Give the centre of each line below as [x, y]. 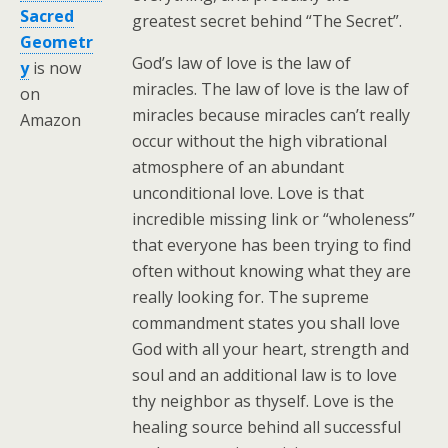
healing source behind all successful [267, 426]
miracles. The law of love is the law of [271, 88]
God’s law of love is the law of [242, 62]
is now [55, 68]
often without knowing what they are [272, 270]
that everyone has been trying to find [272, 244]
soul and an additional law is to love [265, 374]
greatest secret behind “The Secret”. [267, 20]
